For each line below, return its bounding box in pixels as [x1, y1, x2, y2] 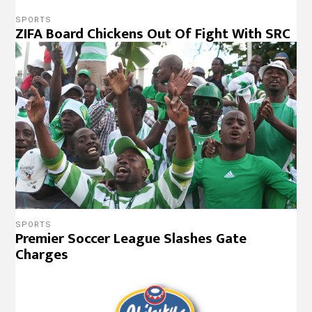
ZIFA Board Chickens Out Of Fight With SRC [15, 21, 291, 46]
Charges [15, 242, 69, 267]
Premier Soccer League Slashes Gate [15, 226, 247, 251]
